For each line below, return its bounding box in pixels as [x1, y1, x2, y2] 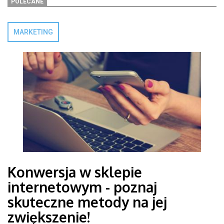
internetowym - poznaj [7, 178, 157, 196]
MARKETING [13, 28, 53, 36]
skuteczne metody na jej [7, 193, 167, 211]
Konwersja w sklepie [7, 163, 142, 181]
